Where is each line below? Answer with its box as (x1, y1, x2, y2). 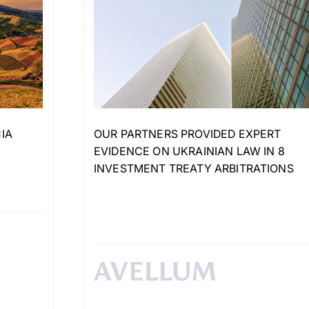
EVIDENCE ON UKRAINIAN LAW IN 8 (94, 144, 285, 158)
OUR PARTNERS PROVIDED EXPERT (94, 127, 281, 141)
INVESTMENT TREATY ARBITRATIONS (94, 161, 294, 175)
